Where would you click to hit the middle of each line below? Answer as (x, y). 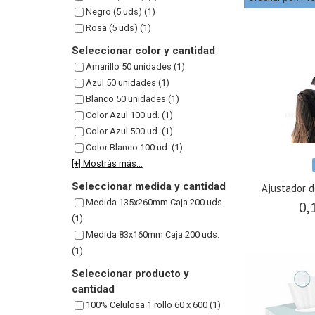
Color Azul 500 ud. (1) (129, 131)
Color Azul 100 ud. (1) (129, 115)
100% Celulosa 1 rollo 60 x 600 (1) (153, 305)
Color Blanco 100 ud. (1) (134, 147)
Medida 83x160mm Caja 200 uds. (152, 234)
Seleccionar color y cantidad (143, 51)
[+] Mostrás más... (107, 163)
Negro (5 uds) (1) (120, 12)
